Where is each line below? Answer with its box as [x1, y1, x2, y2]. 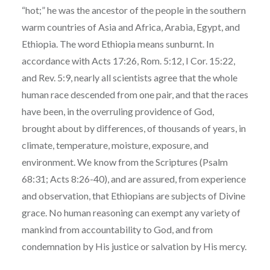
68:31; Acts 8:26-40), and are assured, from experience [21, 172, 246, 184]
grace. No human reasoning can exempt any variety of [21, 206, 240, 218]
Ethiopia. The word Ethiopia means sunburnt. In [21, 37, 214, 49]
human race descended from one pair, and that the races [21, 88, 248, 100]
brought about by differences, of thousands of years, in [21, 122, 246, 134]
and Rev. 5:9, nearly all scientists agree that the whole [21, 71, 237, 83]
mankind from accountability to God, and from [21, 223, 213, 235]
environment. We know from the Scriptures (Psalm [21, 155, 228, 168]
